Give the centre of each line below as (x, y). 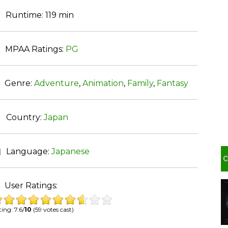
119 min (59, 15)
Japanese (70, 151)
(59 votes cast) (52, 209)
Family (140, 83)
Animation (103, 83)
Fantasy (172, 83)
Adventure (56, 83)
